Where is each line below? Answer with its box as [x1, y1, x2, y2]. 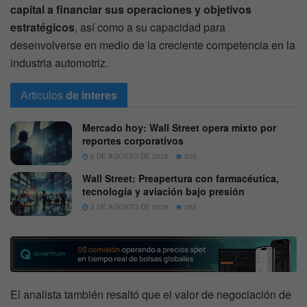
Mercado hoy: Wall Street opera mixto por [82, 120, 276, 134]
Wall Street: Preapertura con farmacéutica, [82, 171, 279, 185]
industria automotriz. [10, 54, 108, 71]
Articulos [21, 86, 63, 103]
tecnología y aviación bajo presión [82, 184, 245, 198]
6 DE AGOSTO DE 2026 [88, 151, 169, 161]
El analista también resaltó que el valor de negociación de [10, 286, 291, 302]
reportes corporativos [82, 133, 184, 147]
